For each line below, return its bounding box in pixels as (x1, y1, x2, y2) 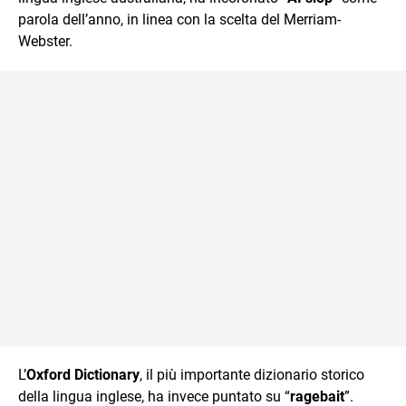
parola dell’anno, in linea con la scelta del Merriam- (18, 10, 341, 28)
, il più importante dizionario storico (140, 365, 364, 383)
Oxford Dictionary (26, 365, 140, 383)
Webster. (18, 32, 72, 50)
